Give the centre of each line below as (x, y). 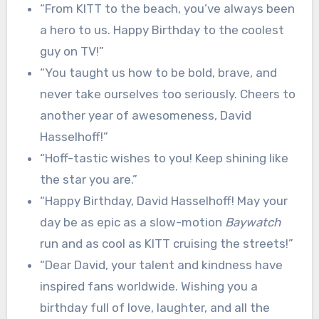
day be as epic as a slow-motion (132, 222)
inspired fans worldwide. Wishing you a (148, 286)
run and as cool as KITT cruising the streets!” (166, 243)
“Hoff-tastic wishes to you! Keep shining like (164, 158)
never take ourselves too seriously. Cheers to (167, 94)
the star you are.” (88, 179)
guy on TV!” (72, 51)
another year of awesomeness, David (145, 115)
